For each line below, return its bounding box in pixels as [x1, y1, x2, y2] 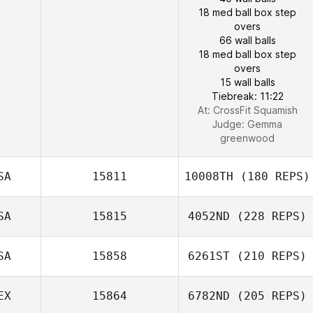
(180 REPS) [233, 170, 310, 183]
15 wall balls [219, 76, 275, 88]
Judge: [212, 118, 247, 130]
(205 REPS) [230, 289, 307, 303]
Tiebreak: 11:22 [211, 90, 284, 102]
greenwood [220, 132, 275, 144]
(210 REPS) [230, 249, 307, 263]
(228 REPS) [230, 210, 307, 223]
